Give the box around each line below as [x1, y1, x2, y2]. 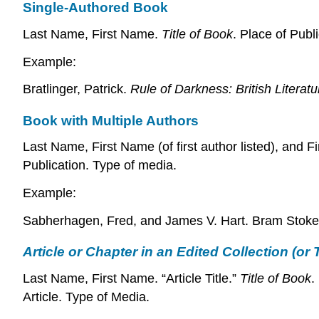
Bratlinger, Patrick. [23, 82, 130, 97]
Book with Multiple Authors [23, 113, 199, 128]
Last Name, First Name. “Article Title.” [23, 271, 240, 286]
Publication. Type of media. [23, 158, 177, 173]
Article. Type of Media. [23, 289, 150, 304]
